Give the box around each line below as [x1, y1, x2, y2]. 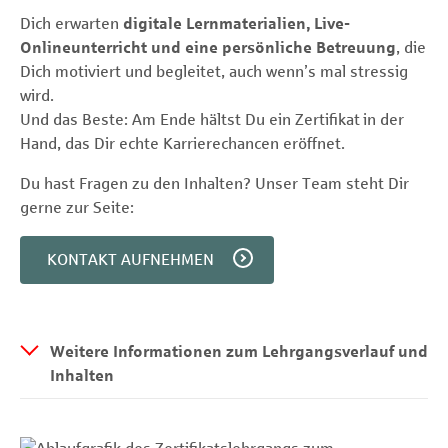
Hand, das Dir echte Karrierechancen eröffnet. [20, 134, 345, 152]
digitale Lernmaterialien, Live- [123, 14, 350, 32]
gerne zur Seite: [20, 198, 134, 216]
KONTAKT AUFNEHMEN [47, 250, 214, 268]
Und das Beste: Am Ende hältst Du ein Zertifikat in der [20, 110, 404, 128]
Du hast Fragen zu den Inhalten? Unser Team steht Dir [20, 174, 409, 192]
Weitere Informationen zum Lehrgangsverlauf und [50, 342, 428, 360]
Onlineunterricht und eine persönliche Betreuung [20, 38, 396, 56]
